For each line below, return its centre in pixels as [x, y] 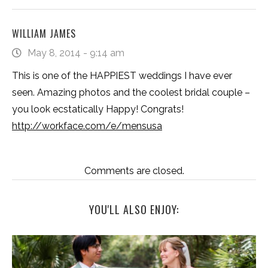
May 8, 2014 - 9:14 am [76, 53]
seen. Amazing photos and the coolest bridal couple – [131, 92]
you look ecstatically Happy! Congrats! [98, 109]
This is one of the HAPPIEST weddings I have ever [122, 75]
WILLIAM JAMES [44, 33]
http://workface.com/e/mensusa [87, 126]
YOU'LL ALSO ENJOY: [134, 209]
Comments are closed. [134, 170]
